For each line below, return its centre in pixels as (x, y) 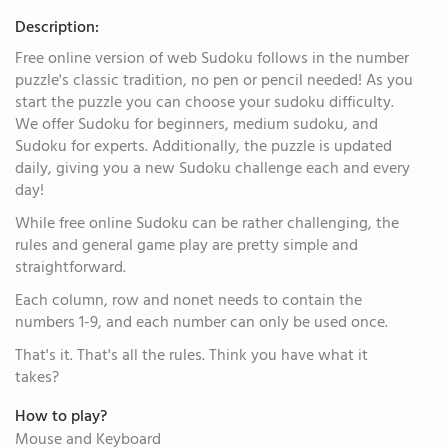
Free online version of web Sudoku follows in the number (212, 60)
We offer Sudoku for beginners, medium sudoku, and (196, 126)
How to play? (61, 418)
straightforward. (70, 269)
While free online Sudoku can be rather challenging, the (207, 225)
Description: (57, 29)
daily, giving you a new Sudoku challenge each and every (212, 170)
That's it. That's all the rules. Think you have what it (191, 357)
